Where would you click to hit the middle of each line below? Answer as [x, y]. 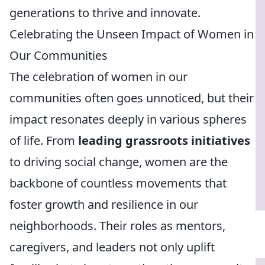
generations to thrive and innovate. [105, 13]
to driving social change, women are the [119, 162]
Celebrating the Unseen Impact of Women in [132, 34]
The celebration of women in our [98, 77]
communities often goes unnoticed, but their [132, 98]
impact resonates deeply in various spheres [128, 119]
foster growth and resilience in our [104, 204]
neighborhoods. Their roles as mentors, [117, 226]
